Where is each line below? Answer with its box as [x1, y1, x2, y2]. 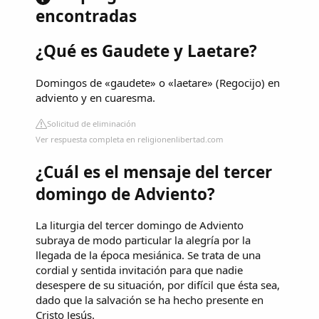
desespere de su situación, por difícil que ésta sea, [36, 278, 280, 293]
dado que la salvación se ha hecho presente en [36, 293, 263, 308]
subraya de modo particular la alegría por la [36, 233, 251, 248]
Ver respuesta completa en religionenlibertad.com [36, 134, 224, 145]
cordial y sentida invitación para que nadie [36, 263, 243, 278]
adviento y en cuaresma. [36, 90, 155, 105]
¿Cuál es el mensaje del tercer [36, 160, 272, 183]
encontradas [36, 4, 137, 27]
